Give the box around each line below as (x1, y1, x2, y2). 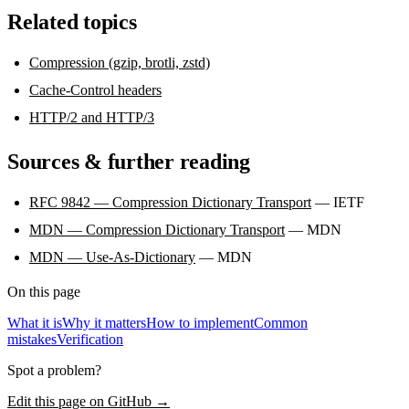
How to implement (146, 314, 254, 330)
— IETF (311, 194, 364, 210)
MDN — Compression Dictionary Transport (29, 221, 285, 237)
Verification (57, 330, 123, 347)
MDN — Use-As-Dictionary (29, 248, 195, 265)
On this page (7, 283, 80, 299)
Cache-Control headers (29, 81, 162, 98)
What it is (7, 314, 62, 330)
